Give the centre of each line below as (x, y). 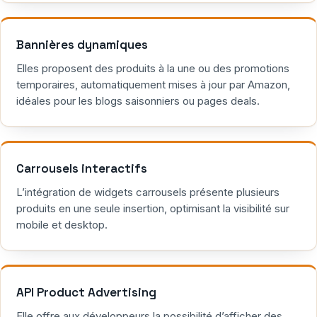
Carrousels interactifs (82, 169)
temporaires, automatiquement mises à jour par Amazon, (153, 85)
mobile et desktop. (62, 225)
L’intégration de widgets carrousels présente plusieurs (148, 192)
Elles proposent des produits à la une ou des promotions (153, 69)
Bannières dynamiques (82, 45)
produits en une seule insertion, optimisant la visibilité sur (153, 209)
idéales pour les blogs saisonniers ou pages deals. (138, 101)
